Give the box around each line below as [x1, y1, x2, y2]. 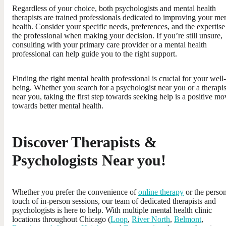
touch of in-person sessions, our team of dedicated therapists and [12, 196, 216, 205]
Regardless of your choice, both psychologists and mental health [12, 4, 216, 13]
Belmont [174, 214, 201, 223]
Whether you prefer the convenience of [12, 187, 138, 196]
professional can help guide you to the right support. [12, 49, 177, 58]
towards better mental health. [12, 101, 103, 110]
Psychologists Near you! [12, 151, 166, 168]
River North [132, 214, 170, 223]
